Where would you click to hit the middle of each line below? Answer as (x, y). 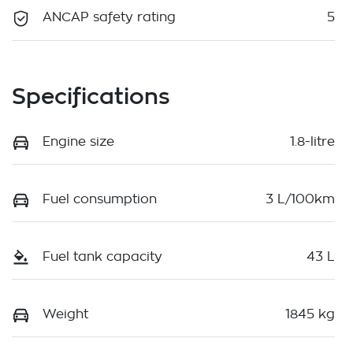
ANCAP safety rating (109, 18)
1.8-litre (312, 141)
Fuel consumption (100, 199)
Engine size (78, 141)
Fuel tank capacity (102, 256)
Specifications (91, 95)
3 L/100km (300, 199)
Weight (65, 315)
